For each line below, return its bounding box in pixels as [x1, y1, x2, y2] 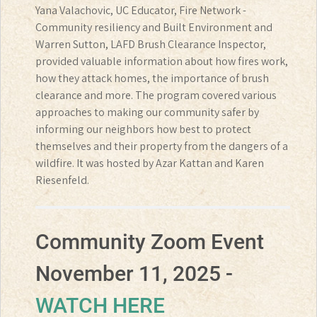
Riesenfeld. [35, 173, 89, 188]
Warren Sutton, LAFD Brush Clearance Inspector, [35, 37, 266, 52]
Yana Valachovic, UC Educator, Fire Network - [35, 3, 246, 18]
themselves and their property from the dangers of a [35, 139, 288, 154]
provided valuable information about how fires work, [35, 54, 288, 69]
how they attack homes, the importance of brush [35, 71, 269, 86]
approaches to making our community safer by [35, 105, 259, 120]
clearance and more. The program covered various [35, 88, 277, 103]
